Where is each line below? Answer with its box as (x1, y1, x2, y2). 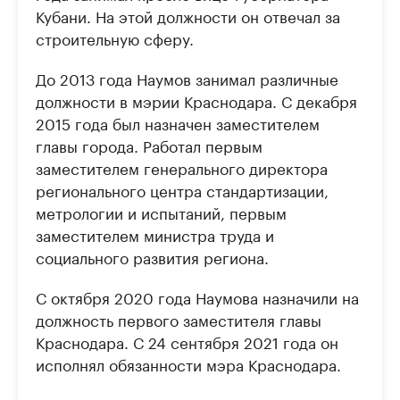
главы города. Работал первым (36, 133, 262, 156)
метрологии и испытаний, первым (36, 200, 287, 223)
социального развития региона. (36, 245, 269, 268)
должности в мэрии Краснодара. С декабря (36, 88, 357, 112)
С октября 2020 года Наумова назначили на (36, 285, 359, 308)
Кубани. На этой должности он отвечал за (36, 4, 340, 27)
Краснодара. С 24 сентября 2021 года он (36, 329, 338, 353)
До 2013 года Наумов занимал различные (36, 66, 338, 89)
